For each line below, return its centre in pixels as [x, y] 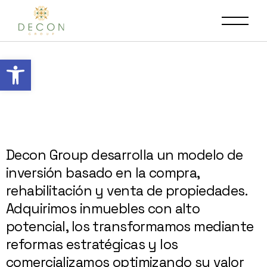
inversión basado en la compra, [103, 173]
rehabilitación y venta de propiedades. [127, 191]
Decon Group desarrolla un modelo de [125, 155]
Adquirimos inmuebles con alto [103, 209]
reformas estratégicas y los [92, 244]
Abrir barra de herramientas [67, 65]
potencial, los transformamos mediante [130, 226]
